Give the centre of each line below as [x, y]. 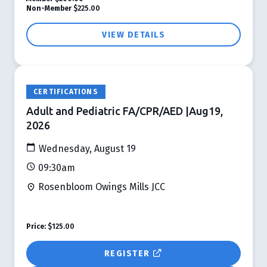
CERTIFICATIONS [66, 91]
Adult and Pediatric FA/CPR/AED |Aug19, [125, 111]
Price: [36, 226]
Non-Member [49, 8]
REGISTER [128, 253]
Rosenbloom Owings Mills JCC [100, 187]
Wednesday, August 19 [86, 148]
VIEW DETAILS [133, 35]
